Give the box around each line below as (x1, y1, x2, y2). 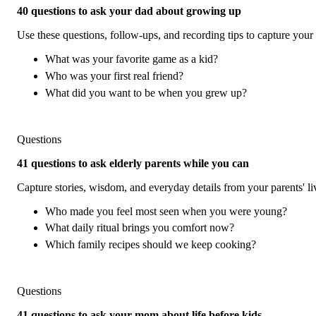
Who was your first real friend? (45, 70, 183, 83)
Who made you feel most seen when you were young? (45, 205, 287, 217)
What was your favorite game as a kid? (45, 53, 218, 66)
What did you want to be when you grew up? (45, 86, 247, 99)
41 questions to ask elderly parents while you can (17, 157, 249, 169)
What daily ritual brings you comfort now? (45, 221, 234, 234)
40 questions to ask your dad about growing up (17, 5, 241, 18)
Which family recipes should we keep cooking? (45, 238, 256, 250)
